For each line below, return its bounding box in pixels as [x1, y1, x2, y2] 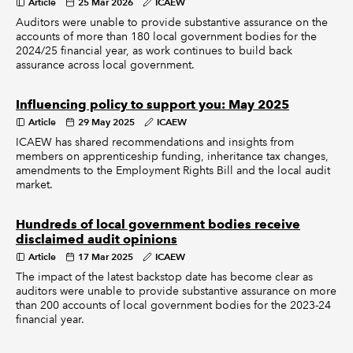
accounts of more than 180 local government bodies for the [16, 29, 317, 43]
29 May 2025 [78, 116, 135, 128]
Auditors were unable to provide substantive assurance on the [16, 15, 328, 29]
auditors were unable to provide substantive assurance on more [16, 284, 336, 298]
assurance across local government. [16, 58, 195, 72]
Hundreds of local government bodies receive [16, 217, 300, 232]
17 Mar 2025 [78, 251, 133, 262]
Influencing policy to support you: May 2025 [16, 97, 289, 112]
